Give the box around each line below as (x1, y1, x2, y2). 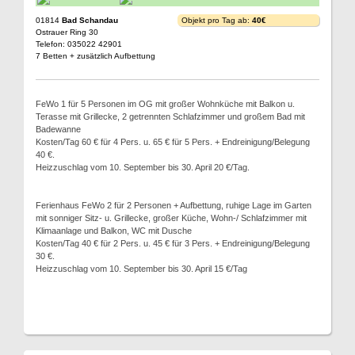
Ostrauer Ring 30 (36, 28, 98, 36)
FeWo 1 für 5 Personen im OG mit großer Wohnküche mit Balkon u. (36, 99, 295, 109)
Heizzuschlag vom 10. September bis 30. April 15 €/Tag (36, 264, 247, 273)
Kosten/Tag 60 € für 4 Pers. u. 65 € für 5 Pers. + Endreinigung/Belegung (36, 137, 310, 147)
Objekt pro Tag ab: (181, 16, 252, 25)
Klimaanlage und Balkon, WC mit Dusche (36, 226, 192, 235)
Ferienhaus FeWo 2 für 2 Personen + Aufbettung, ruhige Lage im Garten (36, 200, 311, 210)
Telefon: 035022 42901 (36, 40, 122, 48)
